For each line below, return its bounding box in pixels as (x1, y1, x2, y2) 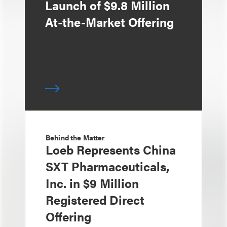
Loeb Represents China (46, 141, 176, 158)
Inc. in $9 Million (46, 174, 139, 192)
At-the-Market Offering (45, 13, 174, 30)
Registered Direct (46, 191, 144, 208)
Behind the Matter (46, 132, 105, 142)
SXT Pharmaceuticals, (46, 158, 170, 175)
